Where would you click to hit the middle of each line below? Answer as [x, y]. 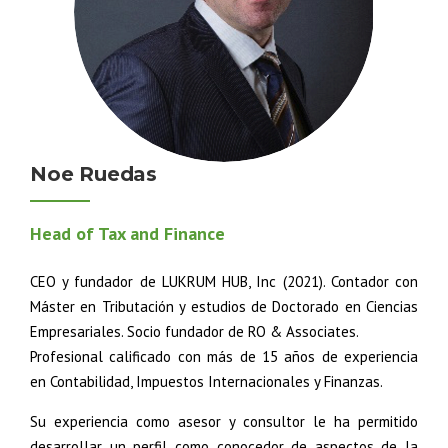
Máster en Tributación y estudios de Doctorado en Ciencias [224, 306]
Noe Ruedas [93, 174]
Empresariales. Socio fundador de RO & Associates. [194, 331]
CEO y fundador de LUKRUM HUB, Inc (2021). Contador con [224, 281]
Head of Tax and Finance [127, 233]
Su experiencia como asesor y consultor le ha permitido [224, 421]
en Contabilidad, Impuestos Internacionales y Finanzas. [206, 381]
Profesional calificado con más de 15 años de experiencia [224, 356]
